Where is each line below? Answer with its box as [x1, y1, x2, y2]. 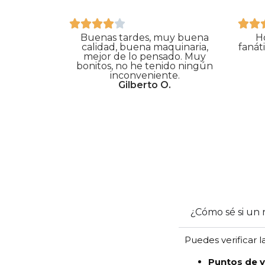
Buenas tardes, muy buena [80, 32, 209, 44]
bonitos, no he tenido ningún [76, 60, 213, 72]
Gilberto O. [118, 79, 171, 91]
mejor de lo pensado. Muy [83, 51, 206, 63]
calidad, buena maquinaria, [81, 41, 208, 53]
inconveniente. [109, 70, 180, 82]
